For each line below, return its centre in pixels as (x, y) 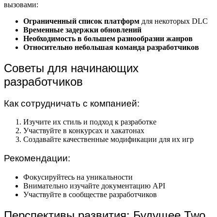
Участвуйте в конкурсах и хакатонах (84, 131)
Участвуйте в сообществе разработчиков (90, 194)
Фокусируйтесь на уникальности (78, 177)
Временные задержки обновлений (82, 30)
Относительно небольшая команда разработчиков (111, 47)
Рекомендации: (37, 158)
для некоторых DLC (175, 21)
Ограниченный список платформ (82, 21)
